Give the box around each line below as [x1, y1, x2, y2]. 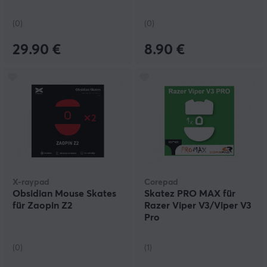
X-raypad [13, 178, 49, 187]
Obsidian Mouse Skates [13, 189, 116, 199]
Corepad [144, 178, 178, 187]
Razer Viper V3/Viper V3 [144, 201, 252, 211]
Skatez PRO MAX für [144, 189, 235, 199]
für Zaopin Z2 [13, 201, 72, 211]
